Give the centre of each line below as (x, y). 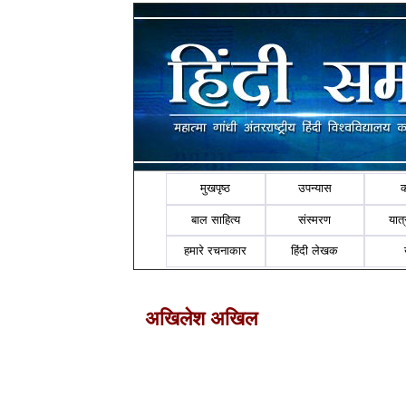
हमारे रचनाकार (216, 251)
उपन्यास (314, 188)
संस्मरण (315, 219)
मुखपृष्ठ (216, 188)
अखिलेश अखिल (201, 318)
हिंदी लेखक (315, 251)
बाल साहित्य (215, 219)
